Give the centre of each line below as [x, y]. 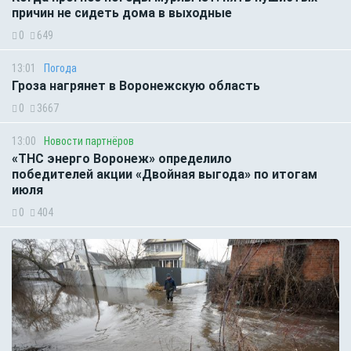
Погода [60, 68]
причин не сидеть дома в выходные [122, 13]
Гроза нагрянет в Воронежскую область [136, 85]
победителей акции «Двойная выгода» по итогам [165, 174]
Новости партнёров [89, 141]
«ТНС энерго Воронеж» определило [122, 158]
